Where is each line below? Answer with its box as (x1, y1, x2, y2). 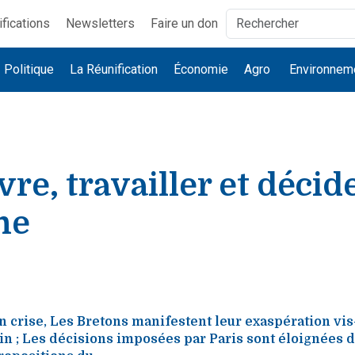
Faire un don (150, 16, 218, 31)
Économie (174, 62, 229, 77)
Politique (4, 62, 55, 77)
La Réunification (70, 62, 158, 77)
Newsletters (65, 16, 135, 31)
